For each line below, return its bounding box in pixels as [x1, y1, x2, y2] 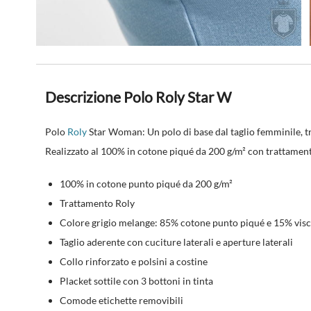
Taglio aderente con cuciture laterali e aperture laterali [60, 235, 294, 248]
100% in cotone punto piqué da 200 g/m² [60, 177, 233, 190]
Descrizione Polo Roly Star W [45, 88, 232, 106]
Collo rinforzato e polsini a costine [60, 255, 208, 267]
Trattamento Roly [60, 196, 135, 209]
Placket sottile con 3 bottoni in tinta [60, 274, 214, 287]
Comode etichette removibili [60, 294, 184, 306]
